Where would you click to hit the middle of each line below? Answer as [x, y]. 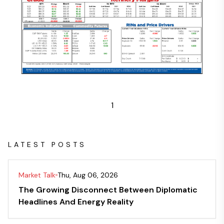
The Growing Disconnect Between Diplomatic [108, 190]
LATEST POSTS [47, 145]
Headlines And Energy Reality [76, 202]
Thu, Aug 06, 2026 [88, 175]
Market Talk [37, 175]
